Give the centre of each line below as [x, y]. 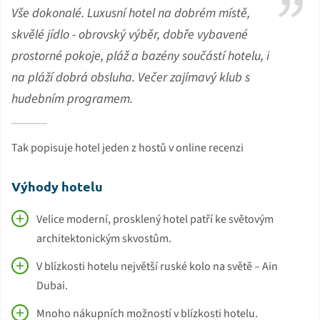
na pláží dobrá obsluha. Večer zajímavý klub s [131, 78]
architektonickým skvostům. [104, 239]
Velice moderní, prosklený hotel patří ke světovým [155, 220]
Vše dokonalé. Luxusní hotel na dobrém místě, [131, 14]
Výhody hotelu [57, 186]
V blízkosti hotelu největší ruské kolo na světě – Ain [157, 267]
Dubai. [52, 286]
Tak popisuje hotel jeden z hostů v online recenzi [127, 148]
